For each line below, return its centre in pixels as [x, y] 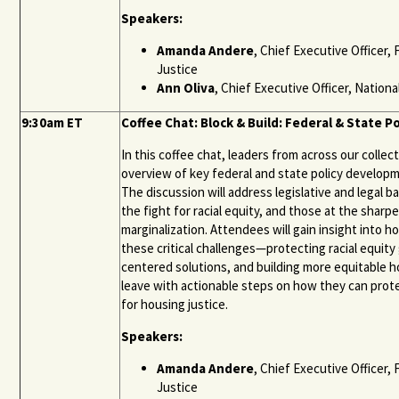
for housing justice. [178, 304]
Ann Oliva [186, 87]
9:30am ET [53, 122]
